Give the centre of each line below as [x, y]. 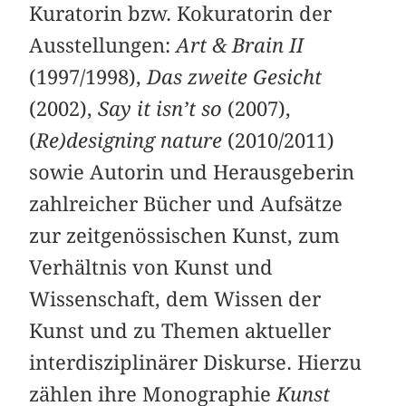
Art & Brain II [240, 46]
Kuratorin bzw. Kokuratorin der [181, 14]
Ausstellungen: [103, 46]
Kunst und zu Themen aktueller [180, 331]
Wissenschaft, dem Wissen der [175, 300]
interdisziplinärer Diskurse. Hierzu [196, 363]
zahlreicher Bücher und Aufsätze [186, 204]
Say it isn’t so [160, 109]
